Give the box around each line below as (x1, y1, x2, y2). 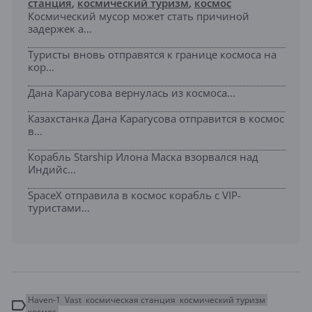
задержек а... (28, 21, 92, 36)
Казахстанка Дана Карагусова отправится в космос (28, 111, 284, 125)
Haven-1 (28, 293, 61, 306)
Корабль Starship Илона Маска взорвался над (28, 149, 258, 164)
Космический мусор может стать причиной (28, 8, 249, 23)
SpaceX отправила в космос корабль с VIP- (28, 187, 241, 202)
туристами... (28, 200, 90, 214)
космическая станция (86, 293, 175, 306)
